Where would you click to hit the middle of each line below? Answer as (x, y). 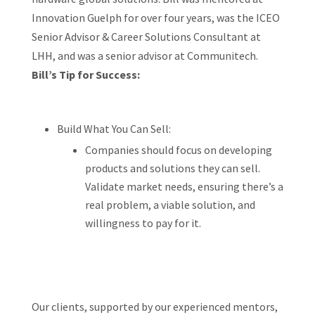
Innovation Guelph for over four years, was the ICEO (155, 18)
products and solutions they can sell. (172, 168)
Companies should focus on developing (178, 150)
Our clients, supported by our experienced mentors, (154, 307)
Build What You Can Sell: (114, 129)
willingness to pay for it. (143, 223)
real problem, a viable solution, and (170, 205)
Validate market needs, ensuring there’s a (184, 186)
